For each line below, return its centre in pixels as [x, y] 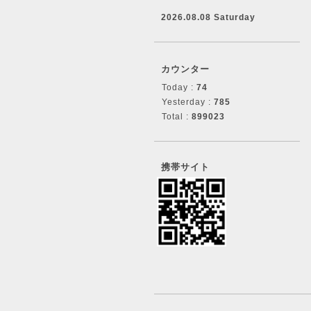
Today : [179, 87]
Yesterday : [188, 102]
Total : [177, 117]
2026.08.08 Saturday [208, 17]
